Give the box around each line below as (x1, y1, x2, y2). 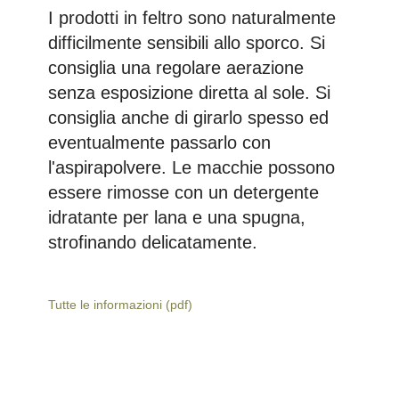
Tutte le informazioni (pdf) (47, 297, 192, 312)
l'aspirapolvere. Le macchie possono (47, 157, 335, 177)
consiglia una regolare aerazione (47, 57, 304, 77)
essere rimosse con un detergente (47, 182, 319, 202)
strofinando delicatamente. (47, 232, 257, 252)
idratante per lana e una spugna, (47, 207, 305, 227)
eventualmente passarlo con (47, 132, 271, 152)
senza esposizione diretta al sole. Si (47, 82, 330, 102)
